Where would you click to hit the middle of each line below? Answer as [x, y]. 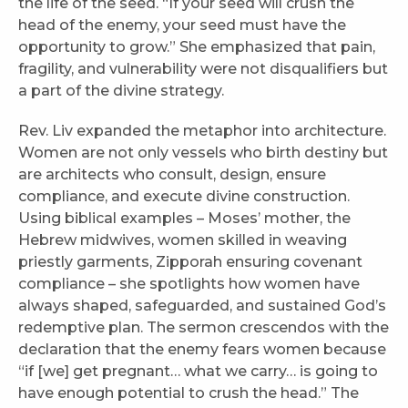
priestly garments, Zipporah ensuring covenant [190, 262]
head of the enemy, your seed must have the [182, 25]
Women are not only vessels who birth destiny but [203, 153]
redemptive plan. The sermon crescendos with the [204, 328]
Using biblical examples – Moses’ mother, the [184, 219]
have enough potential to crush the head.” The [189, 393]
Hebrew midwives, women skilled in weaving [183, 240]
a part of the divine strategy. [121, 91]
